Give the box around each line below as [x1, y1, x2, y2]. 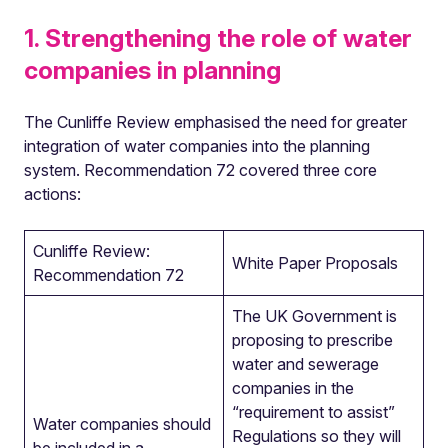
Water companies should [33, 414, 211, 434]
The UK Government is [232, 306, 397, 326]
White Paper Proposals [232, 253, 398, 273]
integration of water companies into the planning [24, 136, 370, 156]
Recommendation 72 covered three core [84, 160, 377, 180]
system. [24, 160, 80, 180]
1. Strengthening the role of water [24, 23, 412, 53]
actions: [24, 184, 81, 204]
